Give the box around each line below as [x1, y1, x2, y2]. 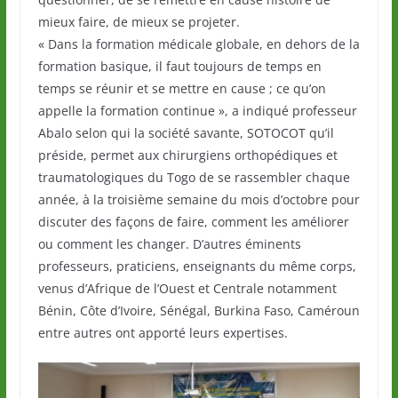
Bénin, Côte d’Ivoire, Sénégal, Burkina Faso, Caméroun [37, 302, 360, 320]
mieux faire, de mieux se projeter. [37, 13, 240, 31]
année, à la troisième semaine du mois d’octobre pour [37, 191, 360, 209]
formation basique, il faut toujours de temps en [37, 58, 322, 76]
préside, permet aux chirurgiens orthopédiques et [37, 147, 338, 164]
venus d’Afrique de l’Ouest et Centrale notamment [37, 280, 337, 298]
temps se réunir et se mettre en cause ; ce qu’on [37, 80, 326, 98]
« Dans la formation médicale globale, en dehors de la [37, 36, 360, 53]
